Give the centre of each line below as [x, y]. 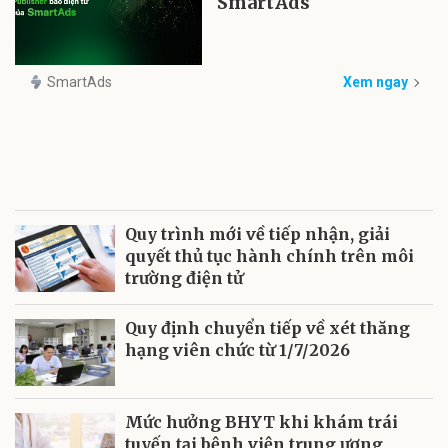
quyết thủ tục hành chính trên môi [269, 256]
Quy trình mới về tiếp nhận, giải [257, 234]
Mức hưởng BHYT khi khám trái [261, 422]
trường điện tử [184, 278]
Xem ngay [375, 82]
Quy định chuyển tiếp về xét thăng [267, 328]
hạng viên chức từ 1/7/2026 [237, 350]
